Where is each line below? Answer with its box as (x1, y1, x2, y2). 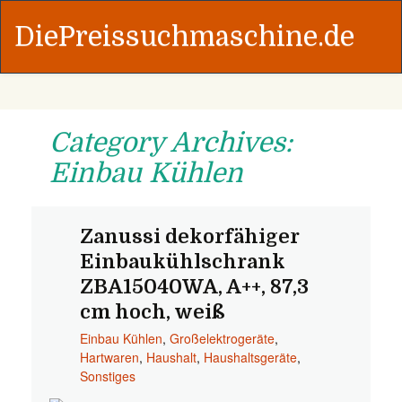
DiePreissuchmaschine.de (14, 22, 354, 52)
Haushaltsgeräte (203, 348, 297, 366)
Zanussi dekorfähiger (79, 225, 300, 248)
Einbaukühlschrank (79, 250, 285, 273)
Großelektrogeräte (169, 329, 275, 347)
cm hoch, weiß (79, 301, 225, 323)
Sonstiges (79, 367, 135, 385)
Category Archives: (49, 127, 293, 158)
